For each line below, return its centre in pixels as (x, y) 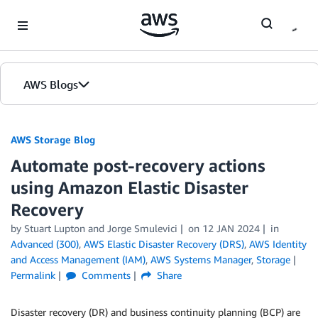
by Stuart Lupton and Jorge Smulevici (94, 228)
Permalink (33, 275)
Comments (104, 275)
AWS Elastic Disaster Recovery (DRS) (164, 244)
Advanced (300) (45, 244)
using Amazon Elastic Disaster (130, 187)
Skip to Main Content (54, 14)
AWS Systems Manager (201, 259)
